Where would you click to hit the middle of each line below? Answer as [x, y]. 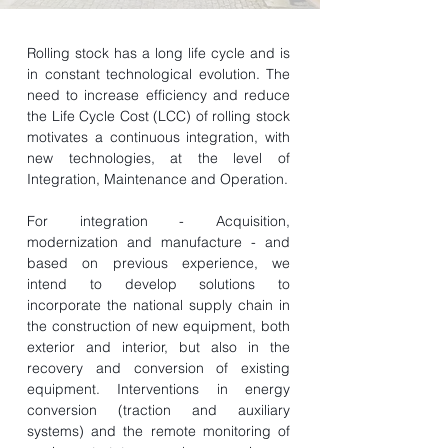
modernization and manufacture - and [158, 242]
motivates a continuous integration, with [158, 137]
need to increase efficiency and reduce [158, 95]
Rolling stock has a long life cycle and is [158, 53]
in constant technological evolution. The [158, 74]
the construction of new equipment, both [158, 326]
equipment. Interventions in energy [158, 389]
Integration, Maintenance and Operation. [157, 179]
